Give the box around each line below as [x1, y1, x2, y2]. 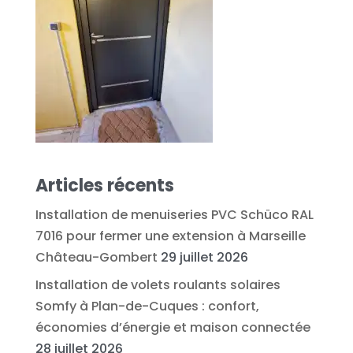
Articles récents [35, 173, 174, 198]
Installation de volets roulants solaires [35, 275, 281, 294]
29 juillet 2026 [160, 247, 248, 266]
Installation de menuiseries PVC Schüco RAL [35, 205, 314, 224]
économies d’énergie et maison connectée [35, 318, 310, 336]
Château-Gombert [35, 247, 158, 266]
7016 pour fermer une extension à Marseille [35, 226, 306, 245]
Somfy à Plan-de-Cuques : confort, [35, 296, 259, 315]
